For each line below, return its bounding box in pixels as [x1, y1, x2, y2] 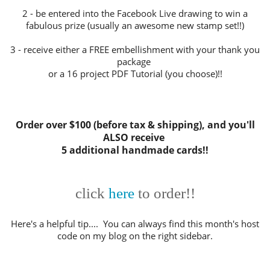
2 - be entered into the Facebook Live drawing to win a [22, 7, 248, 20]
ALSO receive [103, 131, 167, 145]
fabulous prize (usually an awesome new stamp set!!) [26, 19, 244, 33]
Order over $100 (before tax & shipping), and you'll [15, 118, 255, 132]
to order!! [134, 185, 195, 202]
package [117, 55, 153, 69]
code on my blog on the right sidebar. [57, 230, 213, 243]
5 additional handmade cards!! [61, 143, 209, 157]
